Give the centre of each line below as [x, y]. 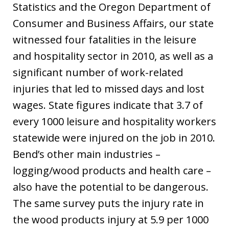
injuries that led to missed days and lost [109, 89]
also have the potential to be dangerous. [111, 187]
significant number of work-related [98, 73]
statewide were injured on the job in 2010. [114, 138]
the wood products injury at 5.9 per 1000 [111, 220]
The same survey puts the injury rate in [108, 203]
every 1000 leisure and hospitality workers [114, 122]
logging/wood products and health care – [112, 171]
